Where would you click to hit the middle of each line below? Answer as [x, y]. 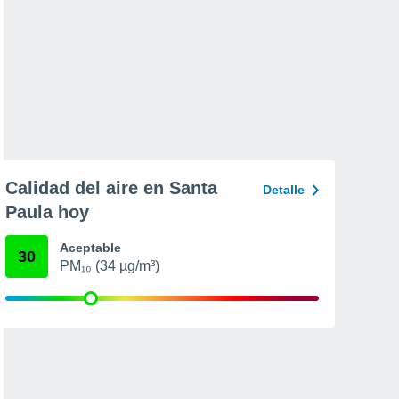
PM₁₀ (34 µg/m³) [110, 266]
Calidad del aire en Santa [111, 188]
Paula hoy [47, 212]
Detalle [284, 190]
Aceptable [90, 248]
